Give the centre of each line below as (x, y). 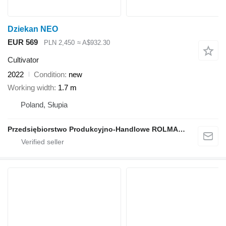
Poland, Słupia (44, 105)
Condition (49, 74)
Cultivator (23, 60)
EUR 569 (23, 42)
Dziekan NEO (33, 29)
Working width (31, 88)
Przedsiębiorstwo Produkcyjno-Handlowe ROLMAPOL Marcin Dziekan (182, 129)
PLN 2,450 (59, 43)
